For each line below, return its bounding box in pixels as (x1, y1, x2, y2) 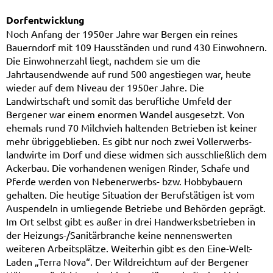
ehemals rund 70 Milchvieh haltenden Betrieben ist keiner (6, 121, 257, 133)
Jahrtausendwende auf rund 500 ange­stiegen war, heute (6, 68, 251, 80)
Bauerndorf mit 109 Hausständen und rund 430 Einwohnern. (6, 41, 267, 53)
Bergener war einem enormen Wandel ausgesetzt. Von (6, 108, 244, 120)
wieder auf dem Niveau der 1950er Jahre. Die (6, 81, 204, 93)
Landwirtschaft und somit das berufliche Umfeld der (6, 94, 232, 107)
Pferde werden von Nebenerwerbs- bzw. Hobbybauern (6, 175, 243, 187)
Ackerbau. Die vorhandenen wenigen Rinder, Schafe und (6, 161, 249, 174)
